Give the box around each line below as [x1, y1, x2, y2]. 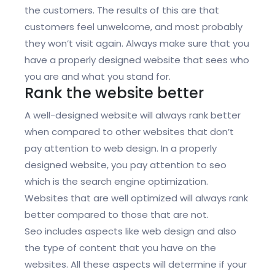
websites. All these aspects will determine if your [25, 258, 247, 271]
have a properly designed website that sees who [25, 53, 249, 67]
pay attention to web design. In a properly [25, 142, 217, 155]
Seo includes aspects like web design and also [25, 225, 236, 238]
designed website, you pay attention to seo [25, 158, 227, 172]
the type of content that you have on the [25, 241, 216, 255]
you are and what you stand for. [25, 70, 171, 83]
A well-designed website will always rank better [25, 109, 241, 122]
